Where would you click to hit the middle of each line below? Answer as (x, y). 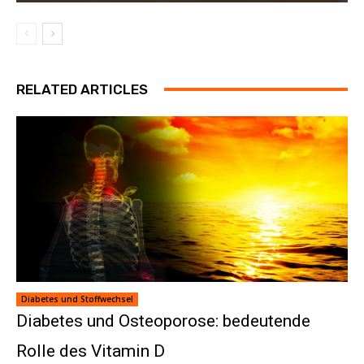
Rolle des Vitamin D (91, 351)
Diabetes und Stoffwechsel (77, 299)
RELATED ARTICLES (82, 89)
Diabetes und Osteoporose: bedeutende (163, 321)
